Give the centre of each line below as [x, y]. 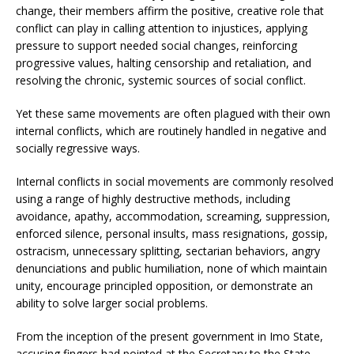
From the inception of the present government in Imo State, [169, 336]
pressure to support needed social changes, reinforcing [156, 45]
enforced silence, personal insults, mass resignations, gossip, [172, 233]
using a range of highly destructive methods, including [153, 199]
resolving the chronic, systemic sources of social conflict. [161, 80]
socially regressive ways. [78, 148]
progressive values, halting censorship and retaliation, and [164, 63]
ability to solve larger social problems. [112, 303]
